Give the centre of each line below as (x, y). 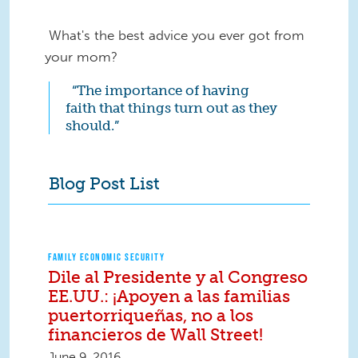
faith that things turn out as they (171, 108)
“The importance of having (159, 91)
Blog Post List (104, 184)
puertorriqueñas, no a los (151, 315)
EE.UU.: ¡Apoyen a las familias (169, 296)
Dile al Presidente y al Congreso (178, 276)
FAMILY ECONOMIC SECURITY (106, 257)
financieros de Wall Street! (155, 334)
